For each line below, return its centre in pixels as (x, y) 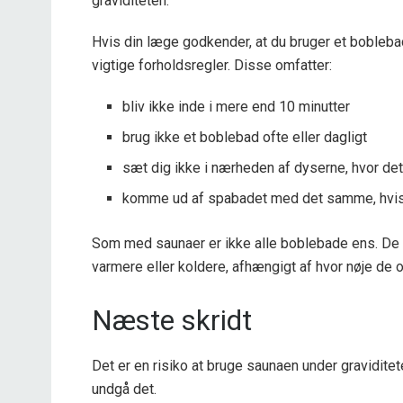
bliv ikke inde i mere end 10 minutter (237, 107)
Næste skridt (172, 321)
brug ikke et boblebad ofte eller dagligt (245, 138)
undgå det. (124, 389)
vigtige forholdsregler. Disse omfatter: (212, 66)
